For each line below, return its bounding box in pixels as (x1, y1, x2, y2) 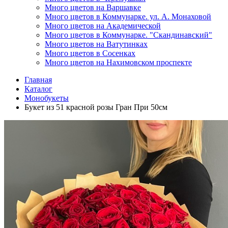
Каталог (24, 84, 52, 93)
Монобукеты (24, 93, 69, 102)
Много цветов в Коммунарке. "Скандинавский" (45, 30, 212, 39)
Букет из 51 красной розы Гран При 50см (24, 102, 167, 111)
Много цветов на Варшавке (45, 3, 141, 12)
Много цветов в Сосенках (45, 48, 135, 58)
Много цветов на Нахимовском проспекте (45, 58, 192, 67)
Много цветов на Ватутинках (45, 39, 148, 48)
